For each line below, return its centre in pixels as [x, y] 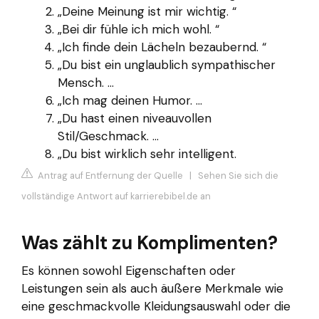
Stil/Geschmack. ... [108, 136]
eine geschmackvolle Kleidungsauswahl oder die [156, 306]
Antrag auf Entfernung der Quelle [109, 175]
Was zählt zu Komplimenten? [150, 242]
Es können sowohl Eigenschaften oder [129, 270]
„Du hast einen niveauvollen [135, 119]
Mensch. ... [86, 83]
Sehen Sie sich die [238, 175]
